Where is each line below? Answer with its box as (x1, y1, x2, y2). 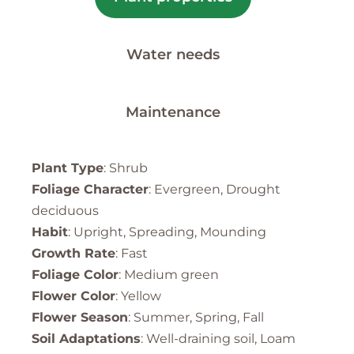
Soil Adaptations (32, 330, 141, 346)
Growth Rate (32, 245, 115, 261)
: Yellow (115, 288, 161, 303)
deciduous (32, 202, 99, 218)
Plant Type (32, 160, 104, 175)
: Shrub (104, 160, 148, 175)
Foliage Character (32, 181, 149, 197)
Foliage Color (32, 266, 119, 282)
